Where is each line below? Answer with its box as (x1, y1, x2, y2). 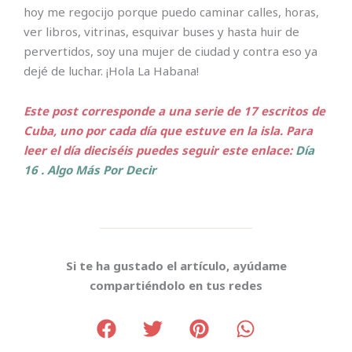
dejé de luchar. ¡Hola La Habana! (24, 62, 199, 79)
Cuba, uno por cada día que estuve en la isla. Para (24, 122, 313, 138)
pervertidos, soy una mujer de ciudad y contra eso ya (24, 42, 317, 59)
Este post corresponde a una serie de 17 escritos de (24, 102, 325, 119)
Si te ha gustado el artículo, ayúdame (65, 258, 287, 274)
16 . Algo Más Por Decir (24, 161, 156, 178)
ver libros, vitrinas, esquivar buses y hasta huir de (24, 23, 299, 39)
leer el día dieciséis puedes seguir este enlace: (24, 141, 295, 158)
